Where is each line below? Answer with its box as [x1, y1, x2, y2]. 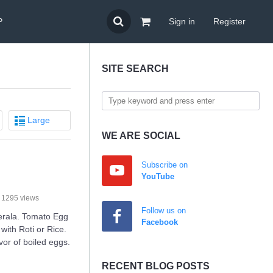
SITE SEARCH [102, 63, 169, 74]
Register [213, 16, 246, 26]
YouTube [141, 172, 174, 181]
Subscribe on [141, 160, 188, 169]
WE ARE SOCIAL [102, 130, 180, 141]
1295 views [1, 194, 40, 202]
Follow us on [141, 206, 186, 215]
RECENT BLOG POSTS [102, 261, 210, 271]
